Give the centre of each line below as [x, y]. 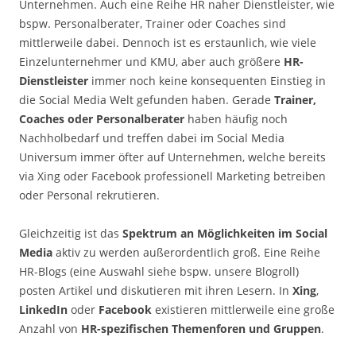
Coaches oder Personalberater [102, 119]
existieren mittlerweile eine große [243, 310]
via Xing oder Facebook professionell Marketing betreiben [172, 176]
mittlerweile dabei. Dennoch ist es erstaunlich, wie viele [168, 43]
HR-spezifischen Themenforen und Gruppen [201, 329]
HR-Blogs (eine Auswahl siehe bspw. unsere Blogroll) [159, 271]
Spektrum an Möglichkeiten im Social [225, 233]
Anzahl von [50, 329]
